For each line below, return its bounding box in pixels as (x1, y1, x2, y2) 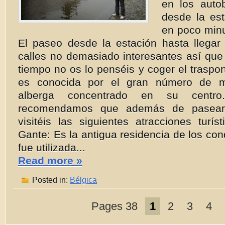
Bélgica (70, 175, 97, 184)
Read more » (18, 155, 82, 166)
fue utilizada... (18, 142, 85, 153)
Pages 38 (91, 200, 138, 212)
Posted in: (30, 175, 70, 184)
